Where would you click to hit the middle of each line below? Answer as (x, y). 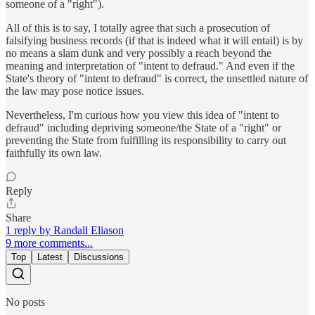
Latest (50, 257)
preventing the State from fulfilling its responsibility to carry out (146, 141)
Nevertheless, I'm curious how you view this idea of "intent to (142, 115)
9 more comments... (49, 243)
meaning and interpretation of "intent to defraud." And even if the (150, 66)
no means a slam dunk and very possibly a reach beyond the (139, 53)
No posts (25, 302)
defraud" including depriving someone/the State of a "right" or (143, 128)
